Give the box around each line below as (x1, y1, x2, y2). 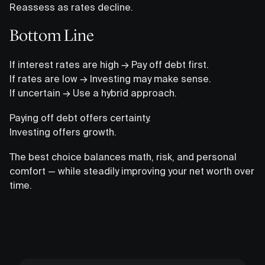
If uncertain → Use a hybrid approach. (9, 87, 177, 98)
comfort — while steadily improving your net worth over (9, 165, 254, 176)
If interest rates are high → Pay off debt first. (9, 59, 209, 70)
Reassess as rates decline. (9, 1, 133, 12)
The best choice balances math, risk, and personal (9, 151, 237, 162)
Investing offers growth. (9, 126, 117, 137)
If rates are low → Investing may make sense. (9, 73, 211, 84)
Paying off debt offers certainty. (9, 112, 151, 123)
